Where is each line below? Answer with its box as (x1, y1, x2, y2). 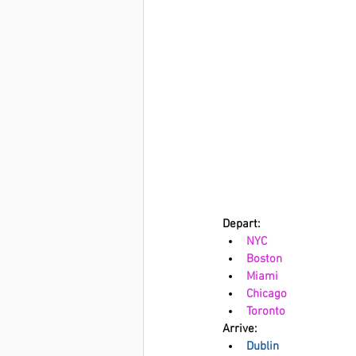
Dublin (246, 339, 279, 354)
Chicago (246, 286, 287, 301)
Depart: (222, 216, 263, 231)
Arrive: (222, 321, 257, 336)
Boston (246, 251, 282, 266)
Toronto (246, 304, 285, 319)
